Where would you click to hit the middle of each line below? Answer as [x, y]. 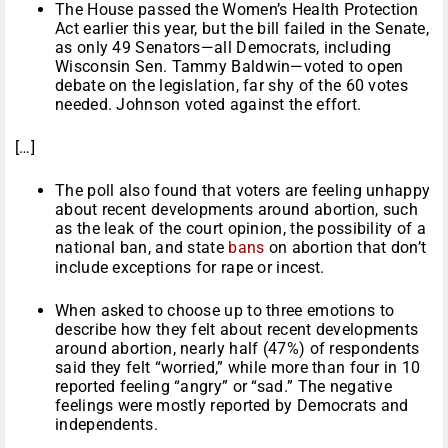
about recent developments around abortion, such [237, 210]
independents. [106, 425]
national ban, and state [142, 248]
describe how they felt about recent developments [237, 330]
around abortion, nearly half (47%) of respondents [237, 349]
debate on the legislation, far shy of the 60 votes [231, 86]
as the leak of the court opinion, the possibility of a [241, 229]
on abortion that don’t [345, 248]
